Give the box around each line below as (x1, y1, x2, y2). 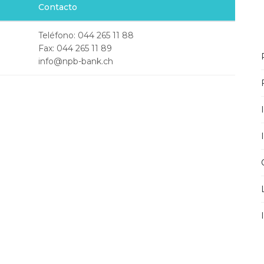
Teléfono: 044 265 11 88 (38, 30, 134, 41)
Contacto (38, 2, 77, 12)
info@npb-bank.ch (38, 56, 113, 67)
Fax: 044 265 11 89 (38, 43, 112, 54)
